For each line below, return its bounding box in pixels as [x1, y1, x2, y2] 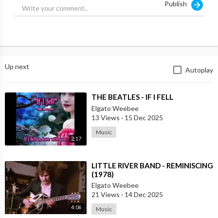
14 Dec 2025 [123, 190, 163, 199]
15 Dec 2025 [123, 113, 163, 122]
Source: [7, 1, 33, 11]
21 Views [91, 190, 121, 199]
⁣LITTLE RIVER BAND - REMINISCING [91, 161, 213, 170]
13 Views [91, 113, 121, 122]
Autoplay [185, 65, 213, 74]
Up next [5, 62, 29, 71]
